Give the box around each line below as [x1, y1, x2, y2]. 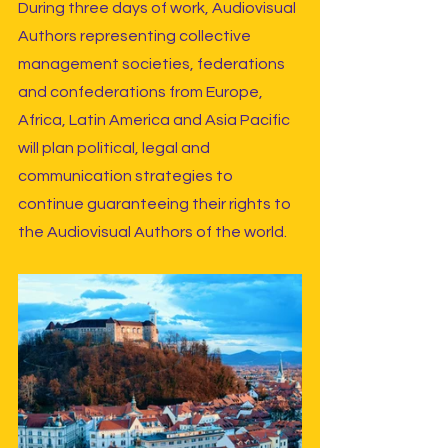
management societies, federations [18, 55, 288, 72]
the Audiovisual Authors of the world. [18, 223, 287, 240]
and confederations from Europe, [18, 83, 266, 100]
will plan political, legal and [18, 139, 213, 156]
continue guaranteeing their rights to [18, 195, 294, 212]
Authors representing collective [18, 27, 254, 44]
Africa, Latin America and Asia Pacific [18, 111, 293, 128]
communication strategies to [18, 167, 236, 184]
